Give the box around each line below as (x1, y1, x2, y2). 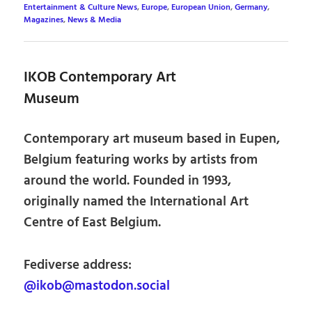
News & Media (68, 13, 122, 26)
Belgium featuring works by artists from (24, 150, 258, 171)
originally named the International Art (24, 192, 249, 213)
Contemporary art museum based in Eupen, (24, 129, 281, 150)
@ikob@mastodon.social (24, 276, 171, 297)
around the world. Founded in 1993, (24, 171, 232, 192)
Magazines (24, 13, 64, 26)
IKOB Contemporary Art (24, 65, 177, 89)
